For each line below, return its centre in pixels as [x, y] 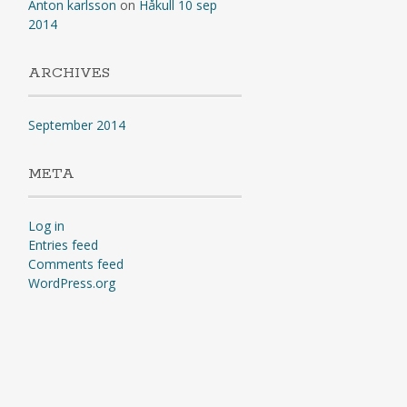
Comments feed [75, 264]
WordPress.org [71, 283]
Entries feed [63, 245]
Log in [46, 226]
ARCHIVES [69, 73]
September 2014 [76, 125]
